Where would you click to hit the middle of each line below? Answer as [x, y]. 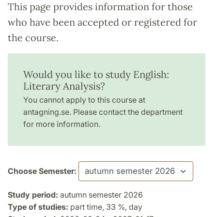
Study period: [33, 195]
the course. [33, 38]
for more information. [62, 124]
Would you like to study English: [96, 75]
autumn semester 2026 [101, 195]
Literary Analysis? [64, 86]
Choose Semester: [42, 171]
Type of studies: [38, 207]
